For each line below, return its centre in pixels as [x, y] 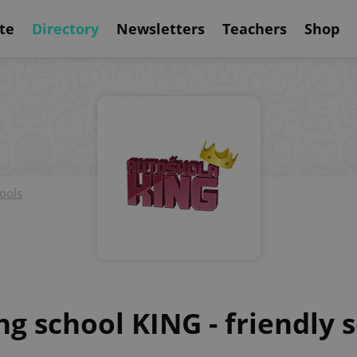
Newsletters [161, 28]
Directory [65, 28]
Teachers [255, 28]
